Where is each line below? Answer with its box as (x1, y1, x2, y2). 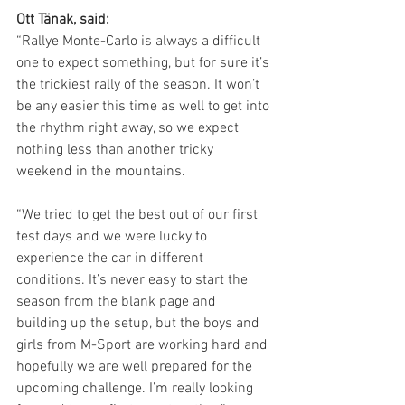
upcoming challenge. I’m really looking (16, 380, 257, 398)
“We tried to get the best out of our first (16, 206, 261, 224)
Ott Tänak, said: (16, 11, 109, 29)
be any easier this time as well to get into (16, 98, 273, 116)
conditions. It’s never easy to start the (16, 271, 251, 289)
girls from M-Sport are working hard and (16, 336, 271, 354)
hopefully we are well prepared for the (16, 358, 256, 376)
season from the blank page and (16, 293, 220, 311)
